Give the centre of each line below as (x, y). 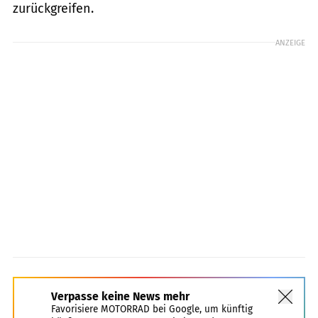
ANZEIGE (290, 42)
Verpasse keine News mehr (120, 296)
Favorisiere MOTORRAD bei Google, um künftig (152, 309)
